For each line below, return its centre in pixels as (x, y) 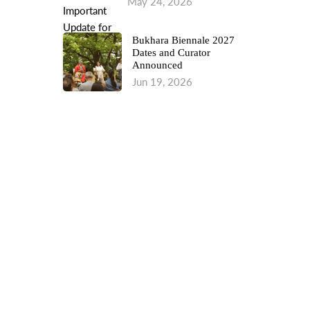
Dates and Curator (171, 53)
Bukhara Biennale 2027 (183, 40)
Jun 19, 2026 (162, 82)
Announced (157, 65)
